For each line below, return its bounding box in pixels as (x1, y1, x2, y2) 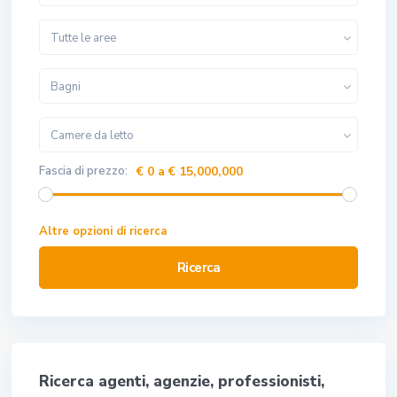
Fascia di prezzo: (39, 162, 128, 179)
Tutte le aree (51, 29, 116, 46)
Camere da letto (51, 127, 134, 144)
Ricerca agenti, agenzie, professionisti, (39, 370, 324, 392)
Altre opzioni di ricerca (39, 222, 167, 239)
